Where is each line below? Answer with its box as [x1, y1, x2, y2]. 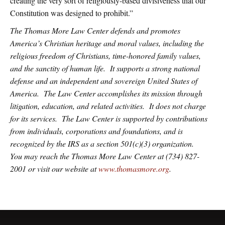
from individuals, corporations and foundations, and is [10, 126, 183, 137]
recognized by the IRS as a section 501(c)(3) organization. [10, 138, 196, 149]
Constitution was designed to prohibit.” [10, 8, 133, 19]
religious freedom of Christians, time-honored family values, [10, 50, 201, 61]
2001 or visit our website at [10, 163, 98, 174]
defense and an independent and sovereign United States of [10, 75, 197, 86]
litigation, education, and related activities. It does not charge [10, 100, 206, 111]
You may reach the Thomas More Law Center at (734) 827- [10, 151, 199, 162]
